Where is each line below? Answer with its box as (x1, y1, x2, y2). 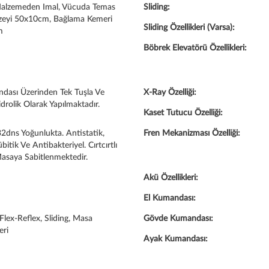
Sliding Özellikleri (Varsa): (144, 23, 235, 32)
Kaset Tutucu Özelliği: (144, 109, 223, 117)
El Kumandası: (144, 194, 196, 202)
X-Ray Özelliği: (144, 88, 196, 97)
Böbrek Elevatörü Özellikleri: (144, 44, 247, 52)
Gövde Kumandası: (144, 214, 213, 223)
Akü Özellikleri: (144, 174, 198, 182)
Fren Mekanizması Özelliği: (144, 129, 240, 138)
